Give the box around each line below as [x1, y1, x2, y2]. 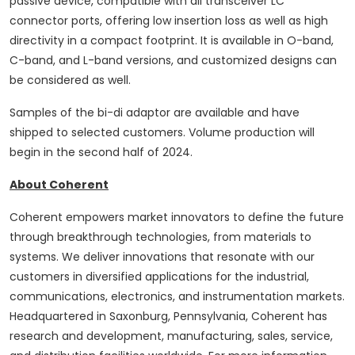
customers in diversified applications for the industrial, [10, 269, 309, 285]
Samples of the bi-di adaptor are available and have [10, 105, 300, 121]
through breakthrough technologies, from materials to [10, 229, 311, 246]
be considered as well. [10, 72, 131, 89]
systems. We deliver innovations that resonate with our [10, 249, 315, 265]
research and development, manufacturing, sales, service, [10, 328, 333, 345]
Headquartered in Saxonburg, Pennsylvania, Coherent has [10, 308, 327, 325]
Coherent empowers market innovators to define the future [10, 209, 344, 226]
